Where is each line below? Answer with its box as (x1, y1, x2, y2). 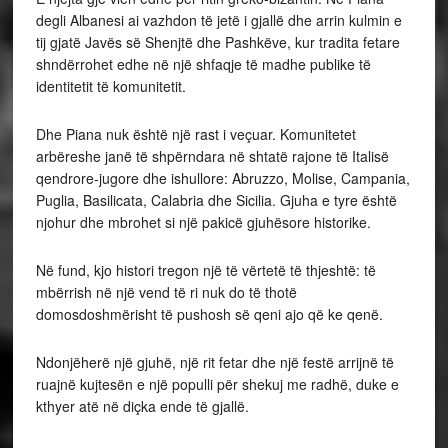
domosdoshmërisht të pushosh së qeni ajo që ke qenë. (35, 303, 383, 324)
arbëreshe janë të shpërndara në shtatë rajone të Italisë (35, 145, 389, 166)
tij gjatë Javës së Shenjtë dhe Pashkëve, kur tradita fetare (35, 31, 400, 52)
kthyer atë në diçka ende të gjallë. (35, 395, 249, 416)
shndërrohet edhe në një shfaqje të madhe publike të (35, 53, 371, 74)
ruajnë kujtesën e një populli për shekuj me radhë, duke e (35, 373, 399, 394)
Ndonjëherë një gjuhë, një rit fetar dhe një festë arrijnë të (35, 351, 394, 372)
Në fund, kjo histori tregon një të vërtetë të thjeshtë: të (35, 259, 376, 280)
